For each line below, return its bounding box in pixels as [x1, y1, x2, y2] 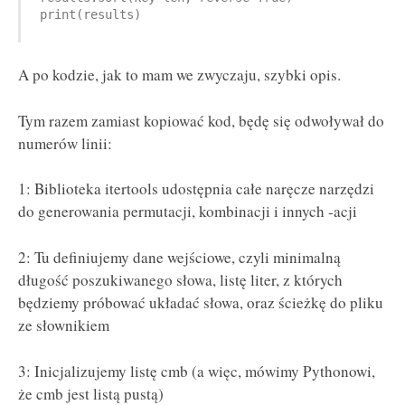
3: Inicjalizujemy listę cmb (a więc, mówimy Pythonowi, [18, 360, 375, 381]
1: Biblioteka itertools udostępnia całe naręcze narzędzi [18, 178, 374, 200]
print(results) [39, 6, 141, 22]
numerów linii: [18, 132, 112, 154]
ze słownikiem [18, 315, 109, 336]
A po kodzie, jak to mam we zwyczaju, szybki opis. [18, 64, 341, 86]
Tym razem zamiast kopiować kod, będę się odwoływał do [18, 109, 384, 131]
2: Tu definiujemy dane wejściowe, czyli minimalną [18, 247, 341, 268]
